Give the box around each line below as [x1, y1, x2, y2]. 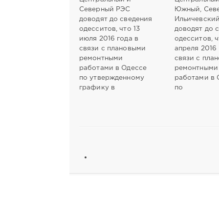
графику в [79, 84, 115, 90]
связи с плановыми [79, 45, 146, 51]
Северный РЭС [79, 6, 131, 12]
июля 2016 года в [79, 35, 138, 42]
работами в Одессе [79, 65, 147, 71]
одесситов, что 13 [79, 25, 140, 32]
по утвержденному [79, 74, 144, 81]
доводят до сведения [79, 16, 153, 22]
